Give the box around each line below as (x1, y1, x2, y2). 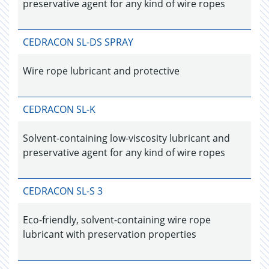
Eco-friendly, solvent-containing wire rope (23, 213, 211, 226)
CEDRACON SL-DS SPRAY (23, 35, 133, 49)
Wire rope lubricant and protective (23, 64, 180, 77)
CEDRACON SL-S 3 (23, 184, 103, 198)
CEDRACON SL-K (23, 103, 95, 116)
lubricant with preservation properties (23, 228, 196, 241)
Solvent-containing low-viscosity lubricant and (23, 131, 230, 145)
